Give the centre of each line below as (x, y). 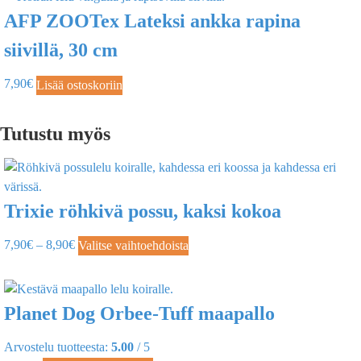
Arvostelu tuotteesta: (58, 346)
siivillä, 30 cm (61, 50)
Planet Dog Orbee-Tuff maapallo (139, 313)
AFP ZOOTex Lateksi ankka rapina (152, 21)
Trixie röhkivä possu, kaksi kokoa (143, 211)
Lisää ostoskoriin (79, 85)
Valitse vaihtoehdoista (133, 245)
